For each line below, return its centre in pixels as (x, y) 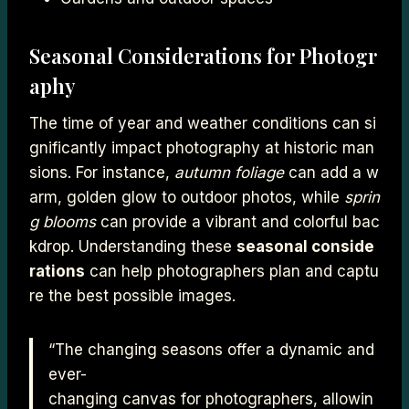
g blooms (63, 222)
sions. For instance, (102, 173)
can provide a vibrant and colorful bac (238, 222)
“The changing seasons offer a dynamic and (214, 350)
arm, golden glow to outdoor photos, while (187, 198)
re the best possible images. (132, 296)
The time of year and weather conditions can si (203, 124)
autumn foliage (229, 173)
